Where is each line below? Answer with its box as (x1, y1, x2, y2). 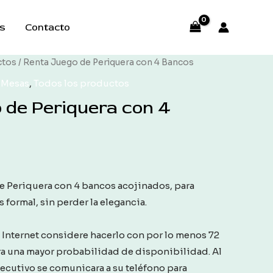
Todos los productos (34, 77, 129, 89)
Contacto (24, 21, 70, 34)
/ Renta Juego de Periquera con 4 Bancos (16, 57, 194, 68)
